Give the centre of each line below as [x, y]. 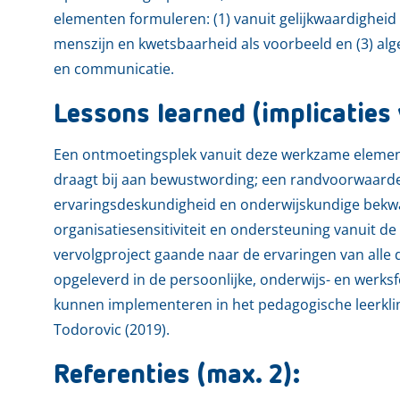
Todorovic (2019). [112, 329]
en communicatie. [114, 68]
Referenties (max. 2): [177, 375]
